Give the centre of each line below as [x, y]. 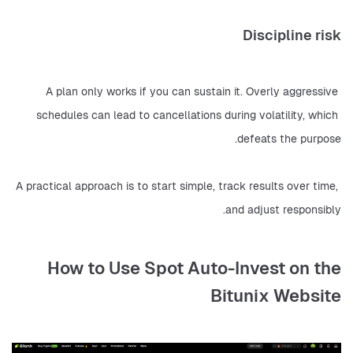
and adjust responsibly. [283, 210]
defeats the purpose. [289, 139]
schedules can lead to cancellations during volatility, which [187, 115]
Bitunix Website [276, 296]
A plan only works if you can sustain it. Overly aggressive [192, 92]
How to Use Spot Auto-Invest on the [194, 268]
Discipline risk [292, 35]
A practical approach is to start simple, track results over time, [177, 186]
